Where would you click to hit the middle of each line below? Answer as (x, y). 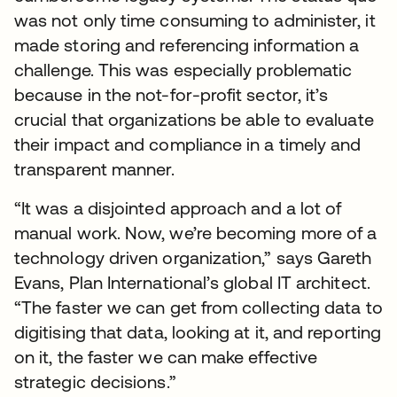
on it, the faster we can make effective (166, 356)
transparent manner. (95, 168)
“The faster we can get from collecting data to (198, 307)
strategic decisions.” (95, 381)
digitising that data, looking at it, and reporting (198, 331)
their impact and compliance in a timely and (188, 144)
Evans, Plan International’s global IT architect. (192, 282)
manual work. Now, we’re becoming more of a (196, 232)
